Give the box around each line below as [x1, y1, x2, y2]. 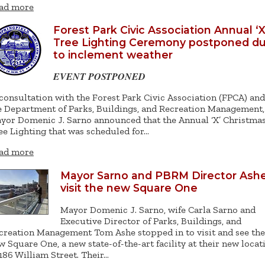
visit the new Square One [60, 181, 198, 194]
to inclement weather [53, 48, 173, 61]
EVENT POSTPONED [53, 70, 146, 83]
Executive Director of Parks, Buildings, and [60, 215, 241, 227]
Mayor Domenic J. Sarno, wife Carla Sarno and [60, 204, 256, 216]
